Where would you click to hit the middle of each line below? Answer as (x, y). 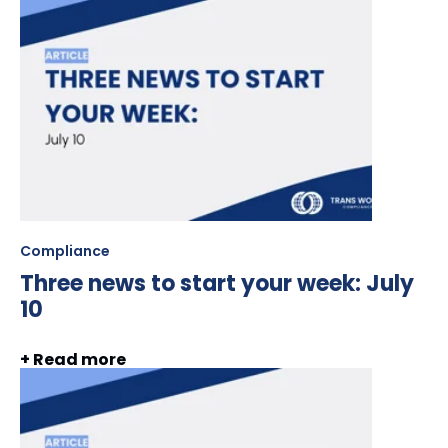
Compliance (65, 251)
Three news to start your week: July (217, 284)
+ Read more (73, 359)
